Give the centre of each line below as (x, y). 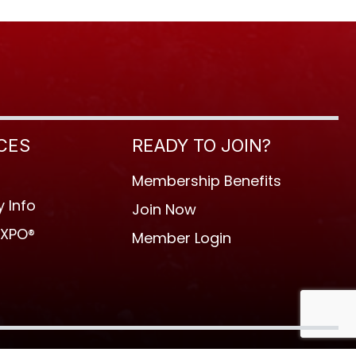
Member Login (182, 238)
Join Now (164, 209)
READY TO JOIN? (201, 145)
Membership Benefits (207, 180)
